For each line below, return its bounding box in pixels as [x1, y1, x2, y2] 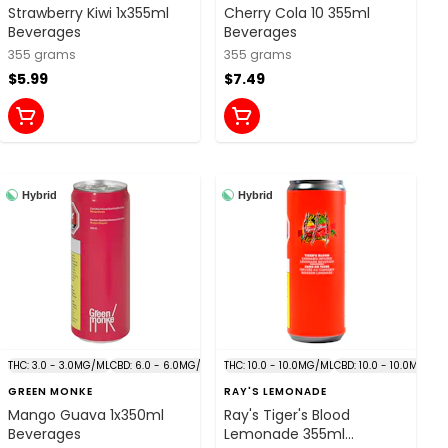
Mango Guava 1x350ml [8, 404, 164, 425]
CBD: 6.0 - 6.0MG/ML [110, 357, 215, 373]
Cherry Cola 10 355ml [224, 2, 370, 23]
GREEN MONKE [8, 383, 93, 399]
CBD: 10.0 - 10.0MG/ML [334, 357, 445, 373]
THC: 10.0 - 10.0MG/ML [224, 357, 334, 373]
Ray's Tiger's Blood [224, 404, 350, 425]
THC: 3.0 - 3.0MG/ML [8, 357, 110, 373]
